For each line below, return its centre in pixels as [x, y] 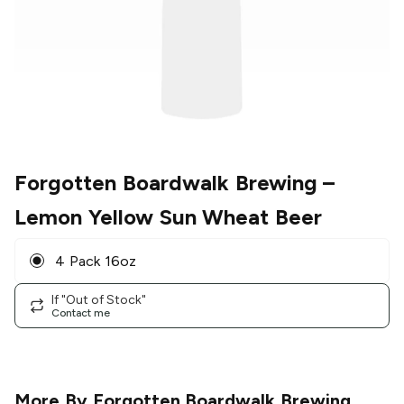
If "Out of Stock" [99, 299]
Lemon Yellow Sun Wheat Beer [169, 217]
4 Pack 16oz [96, 261]
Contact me [81, 312]
